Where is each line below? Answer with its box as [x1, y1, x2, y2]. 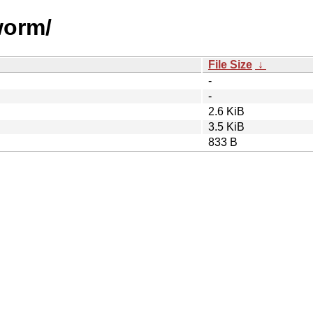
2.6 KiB [208, 105, 245, 117]
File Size [208, 58, 252, 71]
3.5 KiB [208, 120, 245, 133]
